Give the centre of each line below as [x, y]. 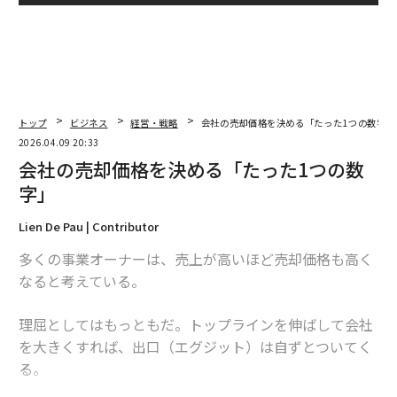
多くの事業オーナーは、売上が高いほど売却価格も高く [195, 258]
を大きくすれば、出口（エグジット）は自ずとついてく [195, 346]
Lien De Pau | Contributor [88, 226]
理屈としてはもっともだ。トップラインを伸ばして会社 [195, 324]
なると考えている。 [82, 280]
